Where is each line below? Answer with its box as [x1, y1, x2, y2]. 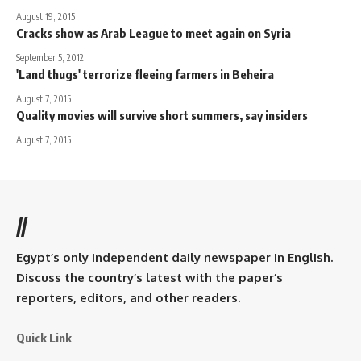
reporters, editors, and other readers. [16, 289, 240, 305]
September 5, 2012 [16, 51, 84, 64]
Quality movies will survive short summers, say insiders [16, 107, 308, 122]
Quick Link [16, 330, 72, 345]
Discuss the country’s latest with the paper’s [16, 269, 283, 285]
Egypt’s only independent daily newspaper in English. [16, 249, 333, 265]
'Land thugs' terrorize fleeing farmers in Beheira [16, 66, 274, 81]
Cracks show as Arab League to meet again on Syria [16, 25, 291, 40]
